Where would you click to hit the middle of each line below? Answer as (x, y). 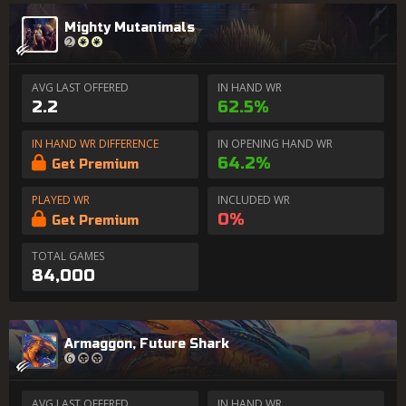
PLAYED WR (61, 200)
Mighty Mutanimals (130, 27)
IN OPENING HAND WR (275, 144)
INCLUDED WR (254, 200)
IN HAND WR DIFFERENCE (95, 144)
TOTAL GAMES (68, 256)
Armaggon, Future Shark (147, 343)
